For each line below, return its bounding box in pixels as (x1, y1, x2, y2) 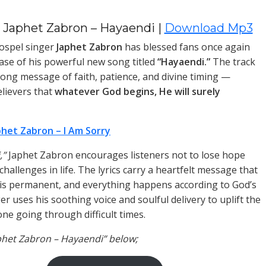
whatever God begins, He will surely (55, 85, 220, 98)
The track (210, 55, 255, 68)
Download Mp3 (164, 21, 253, 35)
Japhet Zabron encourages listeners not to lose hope (6, 148, 245, 161)
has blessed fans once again (122, 40, 250, 53)
